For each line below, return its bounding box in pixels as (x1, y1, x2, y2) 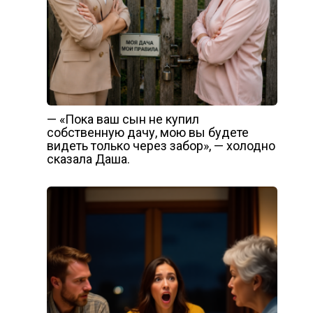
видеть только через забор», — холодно (46, 138, 275, 153)
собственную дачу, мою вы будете (46, 124, 249, 140)
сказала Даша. (46, 151, 130, 166)
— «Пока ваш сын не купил (46, 111, 199, 126)
